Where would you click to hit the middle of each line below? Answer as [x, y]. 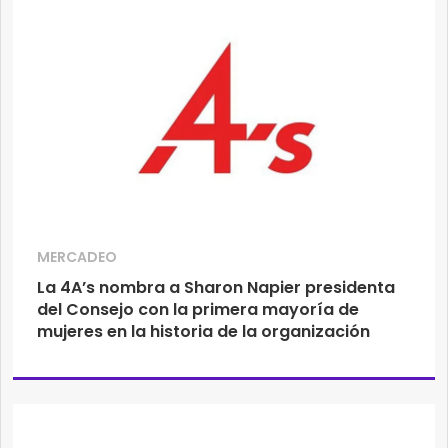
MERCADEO [77, 257]
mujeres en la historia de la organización [203, 332]
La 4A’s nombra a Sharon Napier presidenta [216, 288]
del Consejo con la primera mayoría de [198, 310]
